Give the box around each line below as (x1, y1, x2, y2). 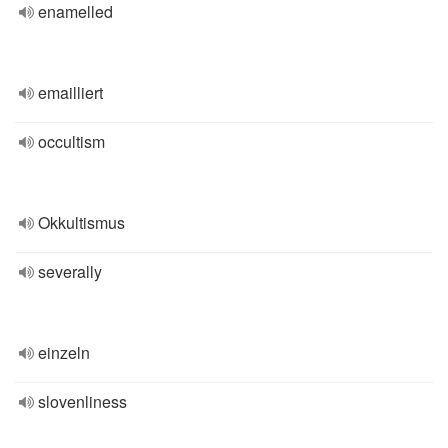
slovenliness (38, 390, 127, 413)
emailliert (38, 81, 103, 104)
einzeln (38, 341, 90, 364)
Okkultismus (38, 211, 125, 234)
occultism (38, 130, 105, 153)
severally (38, 260, 102, 283)
